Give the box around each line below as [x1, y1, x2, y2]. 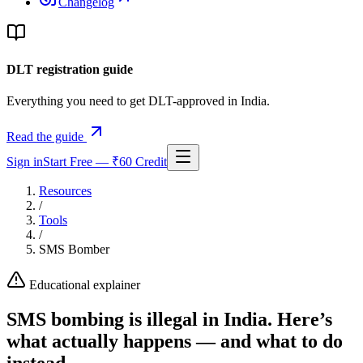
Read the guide [6, 130, 83, 144]
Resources [39, 184, 92, 199]
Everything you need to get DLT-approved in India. [6, 94, 270, 109]
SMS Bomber [39, 242, 109, 257]
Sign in [6, 155, 43, 169]
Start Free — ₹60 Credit [43, 155, 167, 169]
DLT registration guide [6, 62, 133, 76]
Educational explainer [26, 278, 140, 293]
